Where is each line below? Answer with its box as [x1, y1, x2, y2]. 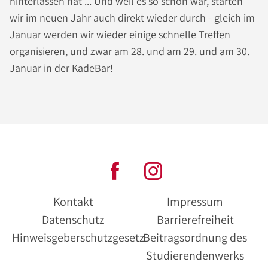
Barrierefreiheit [156, 212, 234, 227]
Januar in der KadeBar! [10, 61, 113, 75]
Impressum [167, 194, 223, 209]
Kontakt [53, 194, 93, 209]
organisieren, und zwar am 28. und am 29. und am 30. [10, 44, 249, 58]
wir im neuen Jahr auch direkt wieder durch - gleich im [10, 11, 255, 25]
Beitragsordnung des [143, 230, 247, 245]
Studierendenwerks [146, 248, 244, 263]
